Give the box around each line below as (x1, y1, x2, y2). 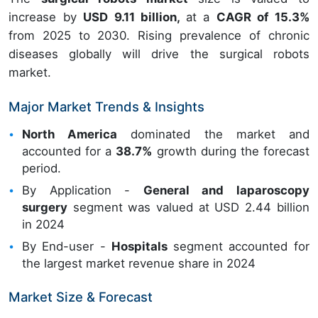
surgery (22, 200, 68, 215)
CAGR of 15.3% (216, 10, 309, 24)
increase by (9, 10, 84, 24)
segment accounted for (167, 239, 309, 254)
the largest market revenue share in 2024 (22, 256, 256, 271)
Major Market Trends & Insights (9, 99, 204, 114)
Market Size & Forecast (9, 289, 153, 305)
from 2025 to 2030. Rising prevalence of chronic (9, 28, 309, 43)
